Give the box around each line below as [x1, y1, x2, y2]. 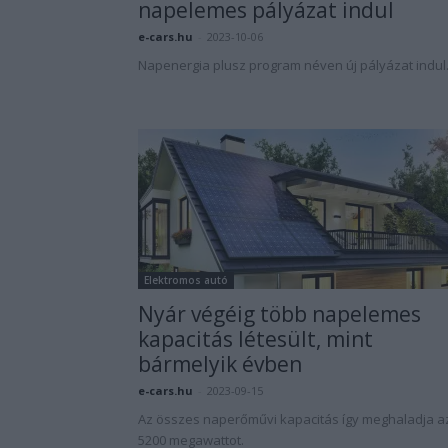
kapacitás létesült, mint [138, 324, 373, 353]
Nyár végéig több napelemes [138, 299, 421, 328]
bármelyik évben [138, 349, 302, 378]
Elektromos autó [144, 272, 228, 287]
